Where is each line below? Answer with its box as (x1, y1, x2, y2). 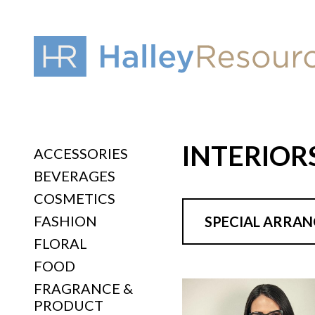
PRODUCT (34, 297, 103, 314)
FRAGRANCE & (34, 280, 133, 297)
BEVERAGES (34, 167, 115, 184)
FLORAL (34, 235, 87, 252)
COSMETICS (34, 190, 115, 207)
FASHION (34, 212, 97, 229)
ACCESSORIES (34, 145, 128, 162)
